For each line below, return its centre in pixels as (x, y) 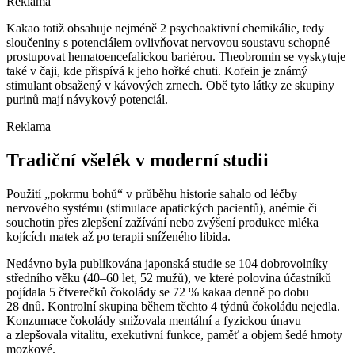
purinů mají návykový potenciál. (87, 100)
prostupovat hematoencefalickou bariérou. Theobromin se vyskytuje (176, 57)
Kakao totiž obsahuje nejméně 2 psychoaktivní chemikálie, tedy (165, 29)
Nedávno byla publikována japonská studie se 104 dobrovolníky (167, 264)
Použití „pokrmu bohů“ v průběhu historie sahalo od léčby (152, 194)
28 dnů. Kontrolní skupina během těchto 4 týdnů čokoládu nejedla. (173, 307)
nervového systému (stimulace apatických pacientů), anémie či (162, 208)
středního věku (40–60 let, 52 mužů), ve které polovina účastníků (169, 278)
